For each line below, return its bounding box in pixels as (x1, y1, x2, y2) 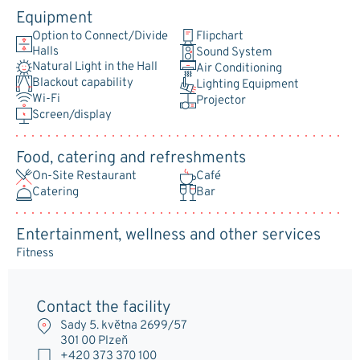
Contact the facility (36, 297, 170, 318)
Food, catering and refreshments (16, 147, 246, 169)
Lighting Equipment (196, 77, 299, 93)
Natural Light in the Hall (32, 59, 157, 76)
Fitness (16, 245, 54, 261)
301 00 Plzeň (60, 333, 128, 349)
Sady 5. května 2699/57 (60, 317, 187, 333)
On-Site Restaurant (32, 169, 137, 185)
